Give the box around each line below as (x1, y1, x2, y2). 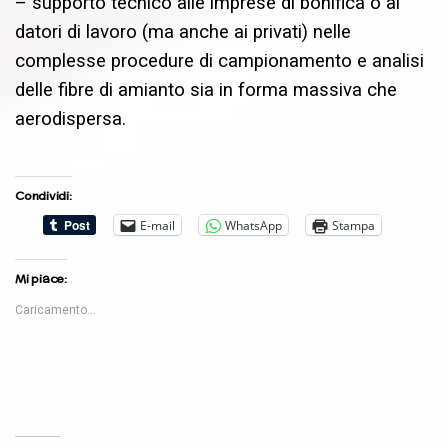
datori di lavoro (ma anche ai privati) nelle (15, 21, 351, 44)
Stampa (332, 216, 375, 234)
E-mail (140, 216, 175, 234)
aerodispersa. (15, 108, 126, 131)
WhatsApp (225, 216, 282, 234)
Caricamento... (15, 303, 96, 318)
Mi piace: (15, 270, 67, 288)
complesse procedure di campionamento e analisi (15, 50, 424, 73)
